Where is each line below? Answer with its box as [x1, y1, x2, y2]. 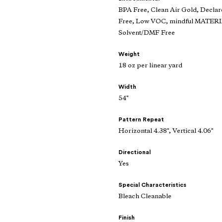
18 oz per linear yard [118, 62, 182, 69]
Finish [118, 215, 135, 221]
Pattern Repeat [118, 116, 164, 123]
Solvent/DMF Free [118, 30, 175, 37]
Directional [118, 149, 151, 156]
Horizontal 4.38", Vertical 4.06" [118, 128, 213, 135]
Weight [118, 51, 140, 57]
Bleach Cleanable [118, 193, 171, 200]
